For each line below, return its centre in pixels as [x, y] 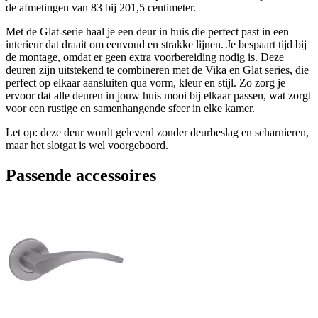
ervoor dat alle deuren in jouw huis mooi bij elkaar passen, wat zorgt [158, 95]
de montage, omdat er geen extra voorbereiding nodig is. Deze [145, 57]
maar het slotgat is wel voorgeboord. [87, 145]
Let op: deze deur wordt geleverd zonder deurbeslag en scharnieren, [157, 132]
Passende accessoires [81, 175]
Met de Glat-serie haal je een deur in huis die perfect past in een [147, 31]
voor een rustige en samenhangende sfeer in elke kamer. [130, 108]
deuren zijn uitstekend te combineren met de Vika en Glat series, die [157, 70]
